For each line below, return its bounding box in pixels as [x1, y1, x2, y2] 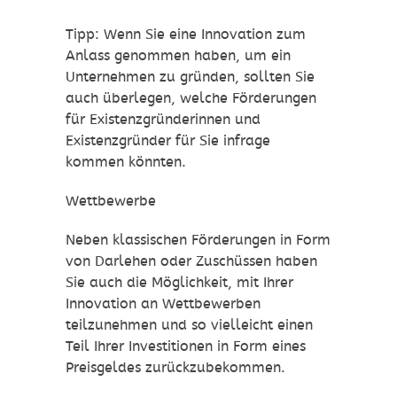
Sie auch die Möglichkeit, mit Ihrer [66, 274, 293, 292]
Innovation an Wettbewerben [66, 295, 261, 313]
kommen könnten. [66, 153, 186, 171]
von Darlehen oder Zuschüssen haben [66, 253, 317, 270]
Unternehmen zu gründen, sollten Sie [66, 68, 315, 86]
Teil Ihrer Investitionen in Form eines [66, 338, 306, 355]
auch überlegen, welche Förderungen [66, 90, 316, 107]
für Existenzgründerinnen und [66, 111, 261, 128]
